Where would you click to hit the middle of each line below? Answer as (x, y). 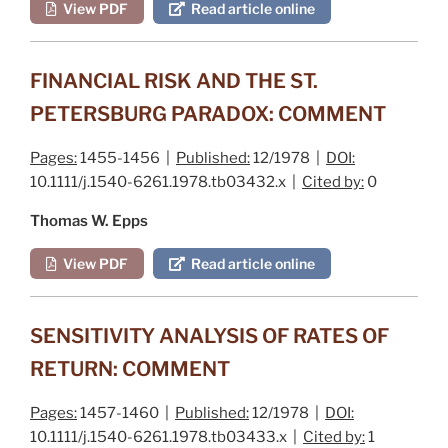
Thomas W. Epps (89, 220)
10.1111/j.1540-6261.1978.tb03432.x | (166, 181)
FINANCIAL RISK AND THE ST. (174, 80)
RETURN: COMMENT (130, 368)
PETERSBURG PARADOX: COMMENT (208, 113)
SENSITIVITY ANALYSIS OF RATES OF (209, 335)
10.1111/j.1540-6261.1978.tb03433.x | (166, 436)
